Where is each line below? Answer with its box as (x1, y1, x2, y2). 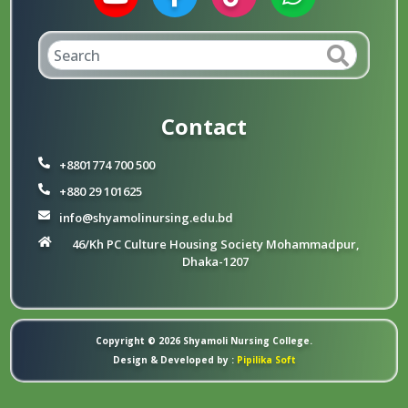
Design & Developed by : (112, 352, 234, 366)
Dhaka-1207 (182, 252, 249, 270)
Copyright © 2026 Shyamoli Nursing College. (96, 333, 312, 347)
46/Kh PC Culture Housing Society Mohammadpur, (71, 235, 360, 252)
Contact (161, 110, 247, 141)
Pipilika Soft (233, 352, 296, 366)
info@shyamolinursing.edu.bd (59, 209, 234, 226)
